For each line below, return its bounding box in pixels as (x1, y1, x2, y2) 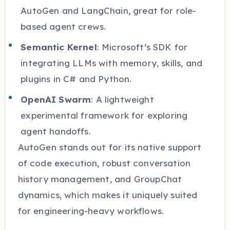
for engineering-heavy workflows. (17, 205, 164, 216)
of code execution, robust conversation (17, 157, 191, 168)
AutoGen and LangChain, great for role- (21, 5, 197, 16)
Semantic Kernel (21, 41, 97, 52)
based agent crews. (21, 21, 106, 32)
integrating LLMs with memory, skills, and (21, 57, 203, 68)
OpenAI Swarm (21, 93, 91, 105)
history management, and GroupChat (17, 173, 182, 184)
